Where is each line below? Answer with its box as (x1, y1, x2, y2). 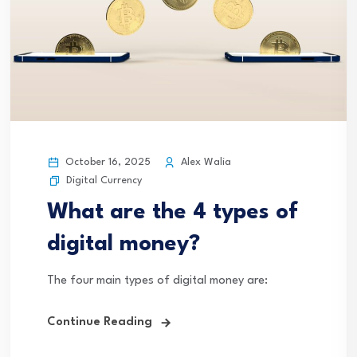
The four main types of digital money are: (47, 275, 268, 288)
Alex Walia (178, 157, 231, 168)
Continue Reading (47, 316, 152, 329)
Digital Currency (66, 175, 142, 186)
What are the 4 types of (47, 202, 298, 225)
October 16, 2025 (62, 157, 151, 168)
